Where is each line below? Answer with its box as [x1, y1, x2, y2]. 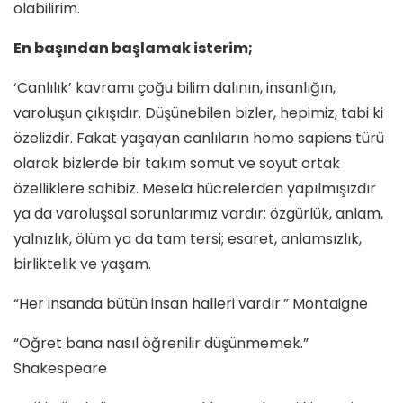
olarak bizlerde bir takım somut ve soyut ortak [13, 152, 340, 174]
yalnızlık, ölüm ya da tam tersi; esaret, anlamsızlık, [13, 228, 362, 249]
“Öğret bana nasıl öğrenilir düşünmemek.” [13, 332, 309, 354]
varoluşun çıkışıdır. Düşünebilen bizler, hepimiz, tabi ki [13, 102, 383, 123]
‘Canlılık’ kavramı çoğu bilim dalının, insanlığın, [13, 76, 336, 98]
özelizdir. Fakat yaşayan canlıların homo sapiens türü [13, 127, 384, 148]
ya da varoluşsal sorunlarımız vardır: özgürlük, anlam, [13, 202, 383, 224]
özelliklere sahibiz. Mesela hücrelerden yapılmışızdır [13, 177, 376, 199]
